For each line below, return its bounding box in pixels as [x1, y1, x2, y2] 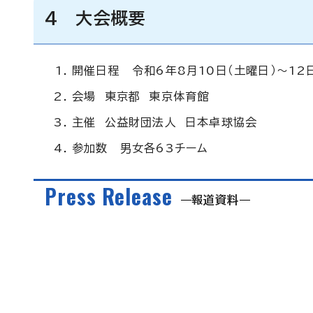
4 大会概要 [45, 10, 147, 27]
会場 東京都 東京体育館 [72, 91, 210, 102]
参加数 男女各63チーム [72, 143, 208, 154]
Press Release [45, 181, 173, 212]
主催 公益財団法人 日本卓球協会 [72, 117, 258, 128]
